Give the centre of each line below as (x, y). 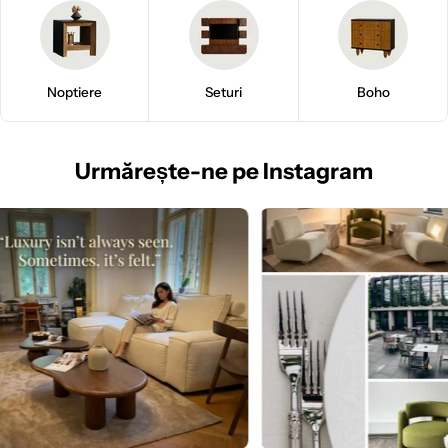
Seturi (224, 91)
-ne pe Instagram (281, 170)
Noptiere (75, 91)
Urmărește (132, 170)
